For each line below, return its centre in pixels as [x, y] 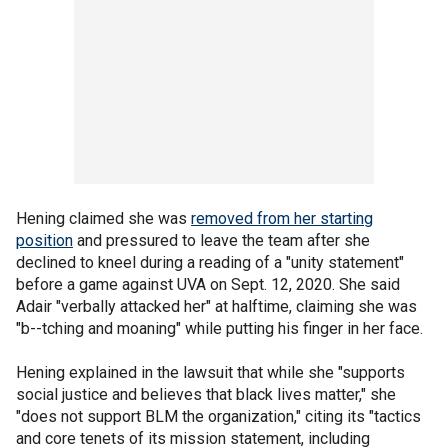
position [44, 240]
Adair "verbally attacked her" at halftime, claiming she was [216, 306]
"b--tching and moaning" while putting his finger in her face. [219, 328]
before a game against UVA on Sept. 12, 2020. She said [208, 284]
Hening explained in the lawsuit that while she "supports [210, 372]
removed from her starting [282, 218]
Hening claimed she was [103, 218]
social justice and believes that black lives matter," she [206, 394]
